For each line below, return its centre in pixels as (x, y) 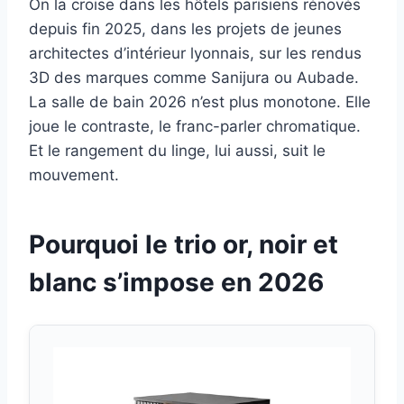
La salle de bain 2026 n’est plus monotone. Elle (200, 102)
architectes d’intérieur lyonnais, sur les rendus (195, 54)
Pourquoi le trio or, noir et (184, 245)
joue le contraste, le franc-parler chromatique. (195, 127)
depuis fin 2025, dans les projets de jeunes (185, 29)
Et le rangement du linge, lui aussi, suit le (177, 151)
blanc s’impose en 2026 (176, 283)
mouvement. (74, 175)
